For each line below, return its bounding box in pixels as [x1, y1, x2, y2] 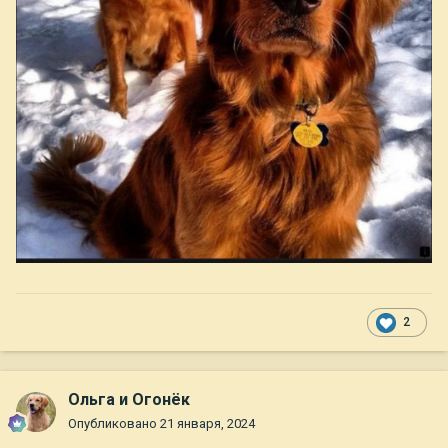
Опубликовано [68, 416, 160, 432]
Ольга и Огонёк [68, 390, 190, 410]
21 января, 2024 [160, 416, 255, 432]
